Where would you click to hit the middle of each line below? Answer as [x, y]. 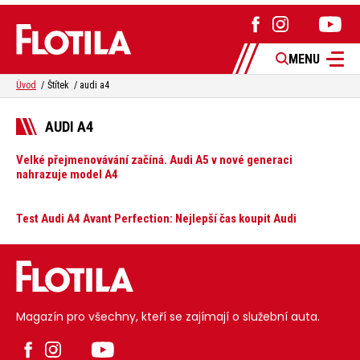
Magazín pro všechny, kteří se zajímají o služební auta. [168, 317]
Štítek [58, 86]
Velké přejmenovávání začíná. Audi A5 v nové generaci [154, 160]
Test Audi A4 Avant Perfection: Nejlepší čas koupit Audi [156, 219]
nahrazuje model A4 [67, 175]
